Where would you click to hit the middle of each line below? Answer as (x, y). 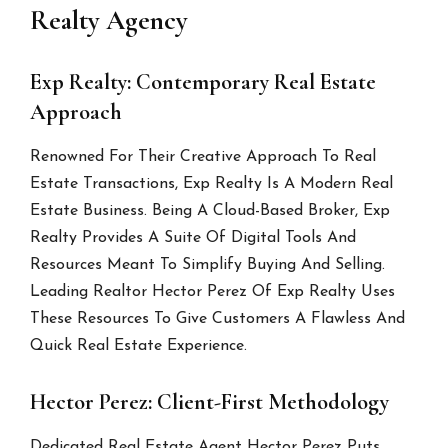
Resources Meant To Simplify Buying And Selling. (208, 265)
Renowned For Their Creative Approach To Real (203, 157)
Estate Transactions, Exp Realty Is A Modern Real (212, 184)
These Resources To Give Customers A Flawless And (218, 319)
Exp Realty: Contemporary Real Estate (203, 82)
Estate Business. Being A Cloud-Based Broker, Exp (210, 211)
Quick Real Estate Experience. (139, 346)
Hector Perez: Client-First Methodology (210, 402)
